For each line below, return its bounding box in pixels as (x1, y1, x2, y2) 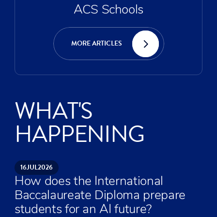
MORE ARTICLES (71, 38, 122, 48)
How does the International (15, 175, 163, 188)
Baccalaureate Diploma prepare (15, 189, 186, 202)
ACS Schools (73, 4, 144, 17)
